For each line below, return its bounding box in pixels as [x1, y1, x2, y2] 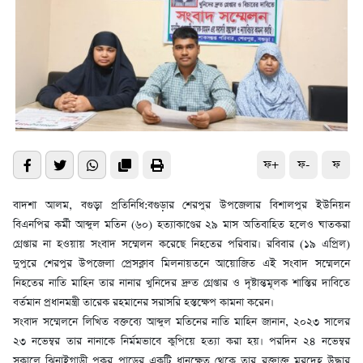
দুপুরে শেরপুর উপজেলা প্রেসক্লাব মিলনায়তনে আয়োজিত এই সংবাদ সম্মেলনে [13, 256, 350, 272]
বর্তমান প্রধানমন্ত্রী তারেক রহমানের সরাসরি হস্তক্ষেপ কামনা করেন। [13, 295, 274, 311]
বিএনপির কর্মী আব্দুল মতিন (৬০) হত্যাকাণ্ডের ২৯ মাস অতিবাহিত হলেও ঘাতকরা [13, 217, 350, 233]
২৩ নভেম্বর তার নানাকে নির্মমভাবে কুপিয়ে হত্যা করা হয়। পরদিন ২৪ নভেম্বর [13, 334, 350, 350]
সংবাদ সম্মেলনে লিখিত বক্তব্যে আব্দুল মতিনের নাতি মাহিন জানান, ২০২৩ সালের [13, 314, 350, 331]
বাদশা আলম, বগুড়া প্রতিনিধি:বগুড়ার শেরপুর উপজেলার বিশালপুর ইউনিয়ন [13, 198, 350, 214]
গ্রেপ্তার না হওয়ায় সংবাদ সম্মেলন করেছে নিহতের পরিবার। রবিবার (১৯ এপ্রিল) [13, 237, 350, 253]
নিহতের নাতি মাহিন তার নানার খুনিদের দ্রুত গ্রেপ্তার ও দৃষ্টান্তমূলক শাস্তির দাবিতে [13, 275, 350, 292]
